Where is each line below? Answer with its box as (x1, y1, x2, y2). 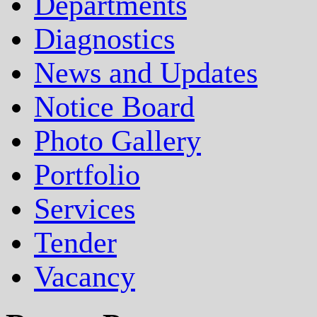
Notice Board (34, 91, 195, 124)
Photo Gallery (34, 125, 201, 158)
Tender (34, 226, 117, 260)
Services (34, 192, 135, 226)
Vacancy (34, 260, 135, 294)
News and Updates (34, 57, 258, 90)
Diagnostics (34, 23, 175, 56)
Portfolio (34, 158, 140, 192)
